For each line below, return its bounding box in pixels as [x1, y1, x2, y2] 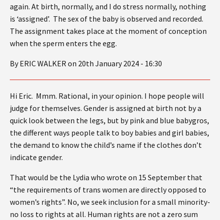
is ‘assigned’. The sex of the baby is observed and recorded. [10, 13, 205, 24]
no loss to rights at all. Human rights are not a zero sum [10, 209, 198, 219]
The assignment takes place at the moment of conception [10, 26, 207, 36]
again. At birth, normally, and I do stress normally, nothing [10, 1, 206, 11]
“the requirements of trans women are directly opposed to [10, 184, 206, 194]
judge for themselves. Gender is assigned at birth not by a [10, 103, 201, 113]
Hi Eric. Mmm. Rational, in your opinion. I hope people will [10, 90, 204, 101]
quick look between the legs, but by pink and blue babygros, [10, 115, 209, 125]
